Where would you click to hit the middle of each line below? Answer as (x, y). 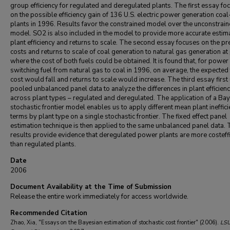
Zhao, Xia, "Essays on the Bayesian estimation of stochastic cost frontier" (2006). (115, 223)
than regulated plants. (43, 144)
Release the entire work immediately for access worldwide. (99, 197)
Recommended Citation (49, 213)
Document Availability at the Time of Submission (91, 187)
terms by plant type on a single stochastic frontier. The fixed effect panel (119, 117)
